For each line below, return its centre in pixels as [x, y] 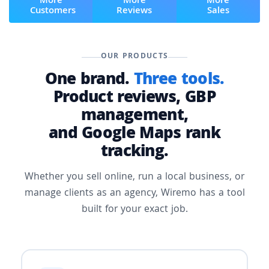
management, [134, 117]
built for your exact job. [134, 210]
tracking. [134, 153]
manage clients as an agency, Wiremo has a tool [134, 194]
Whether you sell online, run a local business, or [134, 178]
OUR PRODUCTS [134, 57]
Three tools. [179, 81]
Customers [53, 12]
